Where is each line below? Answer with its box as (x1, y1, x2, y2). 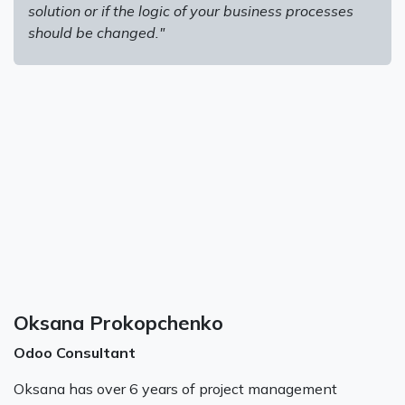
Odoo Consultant (14, 343, 136, 362)
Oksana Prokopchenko (14, 309, 229, 334)
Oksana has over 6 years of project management (14, 379, 337, 398)
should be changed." (28, 23, 165, 42)
